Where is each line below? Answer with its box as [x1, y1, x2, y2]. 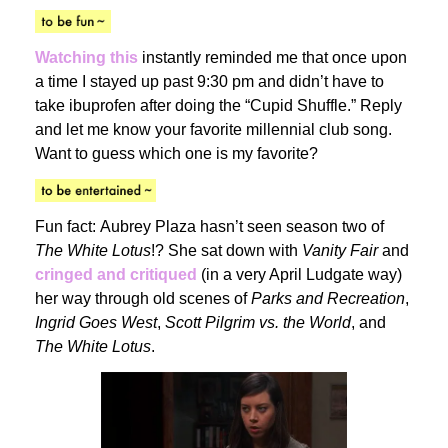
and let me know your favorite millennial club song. [35, 121, 392, 139]
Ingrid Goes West [35, 314, 157, 332]
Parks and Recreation [251, 290, 405, 308]
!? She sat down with [151, 242, 302, 260]
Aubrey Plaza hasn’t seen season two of [100, 218, 384, 236]
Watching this [35, 49, 138, 67]
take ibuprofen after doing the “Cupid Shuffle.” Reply [35, 97, 402, 115]
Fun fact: [35, 218, 96, 236]
